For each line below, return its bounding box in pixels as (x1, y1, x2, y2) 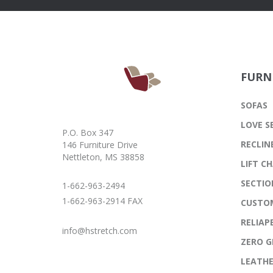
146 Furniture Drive (62, 139, 138, 151)
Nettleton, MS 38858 (62, 151, 144, 163)
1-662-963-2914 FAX (62, 195, 143, 207)
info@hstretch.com (62, 225, 137, 237)
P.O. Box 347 (62, 127, 113, 139)
